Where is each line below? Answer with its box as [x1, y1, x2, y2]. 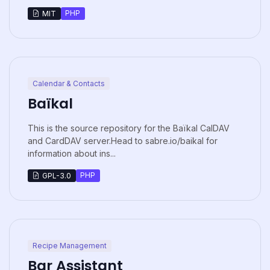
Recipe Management [32, 240, 107, 250]
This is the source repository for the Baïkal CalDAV [28, 122, 230, 133]
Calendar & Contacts [32, 78, 105, 88]
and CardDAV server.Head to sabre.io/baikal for [28, 135, 218, 146]
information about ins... [28, 148, 116, 159]
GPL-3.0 [42, 171, 71, 180]
